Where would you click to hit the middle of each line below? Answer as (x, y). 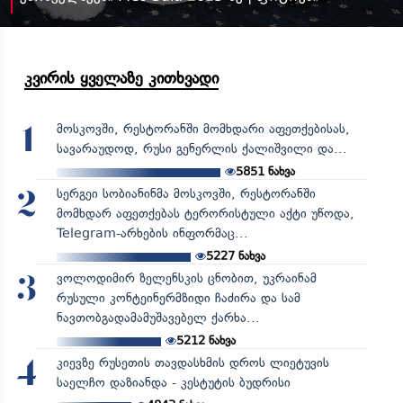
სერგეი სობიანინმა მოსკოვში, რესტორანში (186, 193)
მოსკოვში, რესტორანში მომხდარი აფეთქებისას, (203, 129)
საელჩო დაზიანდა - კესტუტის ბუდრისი (173, 382)
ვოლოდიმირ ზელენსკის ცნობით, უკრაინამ (186, 278)
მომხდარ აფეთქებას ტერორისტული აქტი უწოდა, (205, 213)
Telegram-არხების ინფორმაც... (152, 233)
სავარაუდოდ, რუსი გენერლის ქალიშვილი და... (201, 148)
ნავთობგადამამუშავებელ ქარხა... (158, 318)
